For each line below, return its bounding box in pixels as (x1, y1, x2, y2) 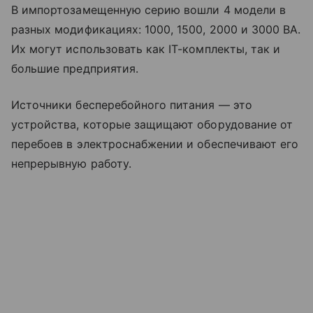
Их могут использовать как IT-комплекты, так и (11, 41, 281, 56)
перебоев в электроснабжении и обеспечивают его (11, 136, 299, 151)
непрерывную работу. (11, 156, 131, 170)
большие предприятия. (11, 61, 138, 75)
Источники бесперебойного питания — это (11, 97, 252, 112)
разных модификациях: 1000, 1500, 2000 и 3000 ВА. (11, 22, 301, 36)
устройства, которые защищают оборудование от (11, 117, 293, 131)
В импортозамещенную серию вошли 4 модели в (11, 2, 286, 17)
